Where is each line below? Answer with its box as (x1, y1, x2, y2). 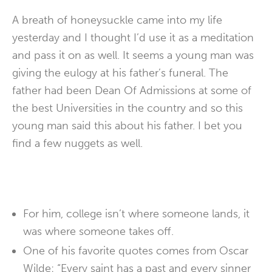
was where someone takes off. (23, 225, 174, 238)
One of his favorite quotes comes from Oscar (23, 244, 248, 258)
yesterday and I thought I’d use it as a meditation (12, 31, 254, 44)
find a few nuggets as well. (12, 137, 143, 150)
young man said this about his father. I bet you (12, 119, 242, 132)
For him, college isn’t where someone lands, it (23, 207, 250, 220)
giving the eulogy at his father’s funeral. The (12, 66, 228, 80)
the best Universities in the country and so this (12, 101, 243, 115)
